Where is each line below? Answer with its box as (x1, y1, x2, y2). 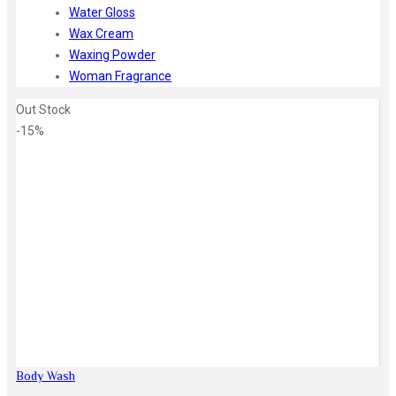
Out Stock (16, 102, 71, 117)
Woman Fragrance (69, 68, 171, 83)
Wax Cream (69, 26, 133, 41)
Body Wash (16, 367, 75, 387)
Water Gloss (69, 4, 135, 19)
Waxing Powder (69, 47, 156, 62)
